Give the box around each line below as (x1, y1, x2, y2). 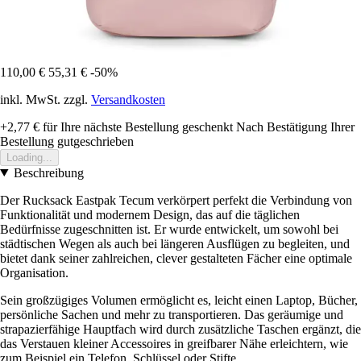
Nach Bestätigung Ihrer (236, 119, 355, 134)
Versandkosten (91, 92, 165, 106)
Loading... (6, 151, 52, 164)
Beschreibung (13, 165, 84, 180)
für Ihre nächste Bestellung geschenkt (39, 119, 233, 134)
